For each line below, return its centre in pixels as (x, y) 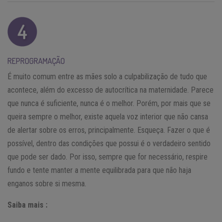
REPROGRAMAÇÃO (36, 61)
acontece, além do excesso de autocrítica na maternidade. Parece (111, 90)
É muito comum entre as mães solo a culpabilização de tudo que (107, 76)
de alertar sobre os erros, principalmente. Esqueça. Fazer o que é (109, 130)
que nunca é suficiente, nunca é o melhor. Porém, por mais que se (109, 103)
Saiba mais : (28, 205)
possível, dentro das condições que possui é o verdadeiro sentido (109, 143)
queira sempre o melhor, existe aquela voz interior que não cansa (108, 116)
